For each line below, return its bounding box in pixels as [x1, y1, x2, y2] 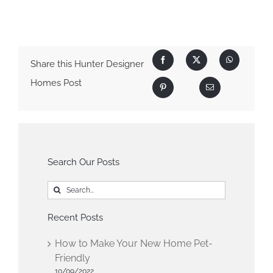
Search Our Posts [48, 156, 120, 168]
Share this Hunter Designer [30, 58, 144, 70]
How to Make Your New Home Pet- [55, 237, 213, 249]
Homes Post [30, 77, 82, 89]
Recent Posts [48, 211, 104, 223]
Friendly [55, 252, 91, 264]
